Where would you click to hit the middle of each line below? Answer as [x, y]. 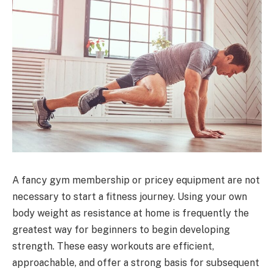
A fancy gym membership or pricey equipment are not [136, 180]
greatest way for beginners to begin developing [121, 229]
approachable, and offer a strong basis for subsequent [136, 262]
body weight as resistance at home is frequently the [131, 213]
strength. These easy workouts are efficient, [113, 246]
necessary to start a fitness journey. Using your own [130, 196]
